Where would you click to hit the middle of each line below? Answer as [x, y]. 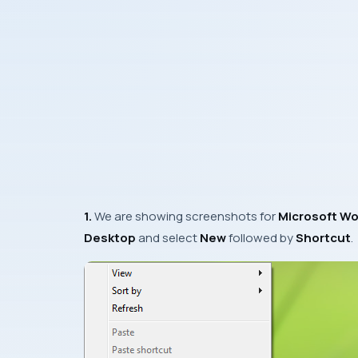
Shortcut [323, 238]
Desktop [110, 238]
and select [168, 238]
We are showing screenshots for [185, 216]
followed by [261, 238]
